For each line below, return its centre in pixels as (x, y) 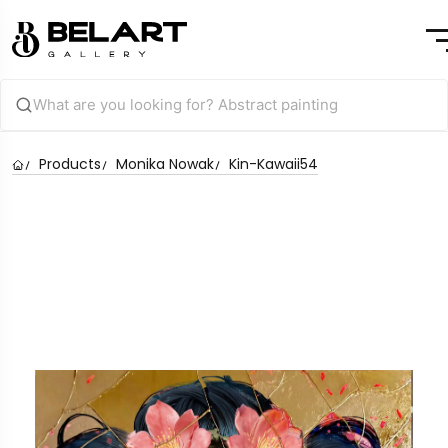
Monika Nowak (165, 163)
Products (70, 163)
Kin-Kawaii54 (273, 163)
